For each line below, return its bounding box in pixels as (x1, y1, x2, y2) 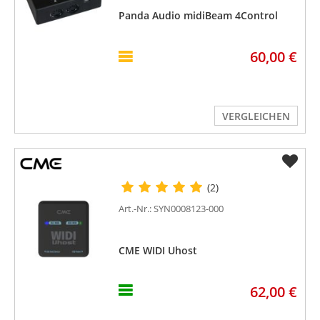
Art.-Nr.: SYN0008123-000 (119, 201, 224, 215)
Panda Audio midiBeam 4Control (119, 8, 279, 22)
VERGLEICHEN (221, 109, 290, 123)
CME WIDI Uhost (119, 243, 198, 257)
